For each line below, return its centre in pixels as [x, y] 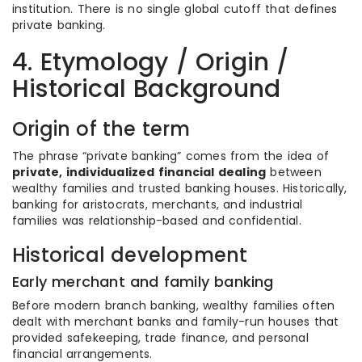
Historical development [130, 255]
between [294, 172]
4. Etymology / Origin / [151, 62]
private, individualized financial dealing [139, 172]
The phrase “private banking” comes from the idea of [171, 156]
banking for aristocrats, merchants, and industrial [158, 204]
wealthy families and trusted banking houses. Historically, [180, 188]
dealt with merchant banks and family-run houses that [176, 322]
